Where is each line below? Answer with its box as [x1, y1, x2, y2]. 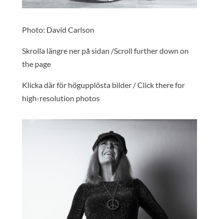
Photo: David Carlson [22, 25, 94, 35]
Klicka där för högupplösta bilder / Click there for [22, 80, 185, 90]
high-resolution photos [22, 93, 100, 103]
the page [22, 59, 51, 69]
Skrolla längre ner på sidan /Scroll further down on [22, 46, 189, 56]
